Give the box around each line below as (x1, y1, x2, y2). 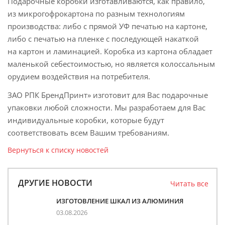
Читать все (170, 179, 208, 188)
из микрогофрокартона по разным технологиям (8, 9, 185, 19)
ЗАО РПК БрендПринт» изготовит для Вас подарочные (8, 90, 208, 100)
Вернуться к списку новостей (8, 145, 108, 155)
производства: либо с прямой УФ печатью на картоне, (8, 21, 207, 31)
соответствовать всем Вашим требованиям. (8, 128, 169, 138)
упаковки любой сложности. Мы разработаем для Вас (8, 102, 205, 113)
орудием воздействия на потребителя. (8, 71, 150, 81)
